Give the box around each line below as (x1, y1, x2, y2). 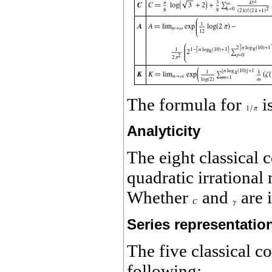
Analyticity (127, 122, 200, 139)
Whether (127, 188, 192, 208)
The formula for (127, 94, 246, 114)
